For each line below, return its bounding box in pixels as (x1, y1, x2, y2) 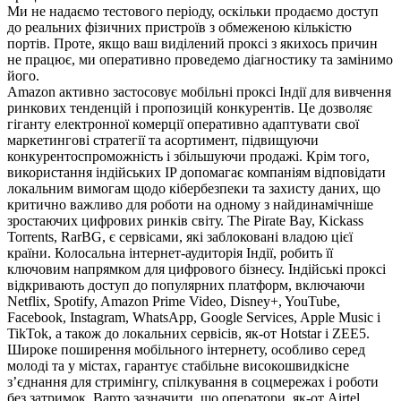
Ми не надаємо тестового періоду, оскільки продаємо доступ (7, 4, 379, 20)
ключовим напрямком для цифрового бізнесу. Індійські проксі (7, 261, 386, 277)
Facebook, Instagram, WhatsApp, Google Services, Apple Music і (7, 310, 380, 326)
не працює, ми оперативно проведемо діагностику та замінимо (7, 52, 393, 68)
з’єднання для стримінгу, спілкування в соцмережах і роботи (7, 374, 379, 390)
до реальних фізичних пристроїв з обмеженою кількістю (7, 20, 352, 36)
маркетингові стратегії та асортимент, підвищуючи (7, 132, 319, 149)
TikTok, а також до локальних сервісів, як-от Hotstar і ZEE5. (7, 326, 370, 342)
